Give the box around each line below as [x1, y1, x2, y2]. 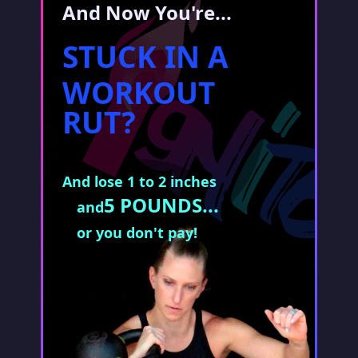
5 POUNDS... [104, 191, 219, 218]
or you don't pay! [77, 222, 197, 242]
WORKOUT [62, 71, 215, 113]
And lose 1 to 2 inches [62, 171, 217, 191]
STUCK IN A [62, 35, 229, 77]
